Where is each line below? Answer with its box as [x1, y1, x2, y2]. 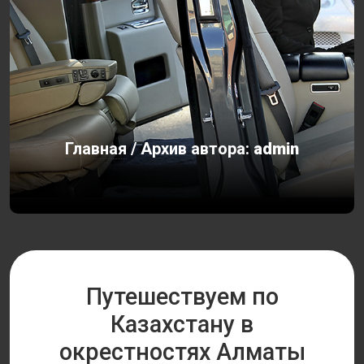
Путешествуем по [85, 283, 279, 310]
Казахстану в [110, 310, 253, 338]
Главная [65, 139, 127, 158]
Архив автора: [141, 139, 253, 158]
